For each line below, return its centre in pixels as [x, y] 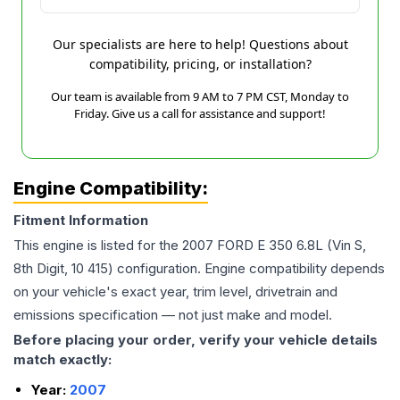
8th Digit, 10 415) [63, 268]
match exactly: [62, 359]
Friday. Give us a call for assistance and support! [200, 113]
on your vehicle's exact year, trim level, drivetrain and [175, 292]
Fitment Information [81, 220]
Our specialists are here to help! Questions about [200, 44]
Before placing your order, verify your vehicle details [196, 340]
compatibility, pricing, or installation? [200, 64]
